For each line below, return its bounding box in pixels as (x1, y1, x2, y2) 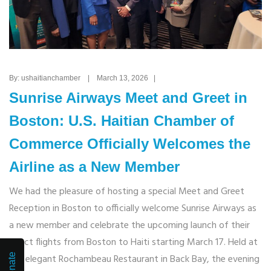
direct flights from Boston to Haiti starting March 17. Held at (9, 235, 258, 251)
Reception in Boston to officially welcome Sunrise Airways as (9, 201, 256, 217)
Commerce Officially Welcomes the (9, 135, 250, 152)
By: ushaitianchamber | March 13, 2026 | (9, 74, 161, 83)
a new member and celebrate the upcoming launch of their (9, 218, 250, 234)
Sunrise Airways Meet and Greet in (9, 90, 247, 106)
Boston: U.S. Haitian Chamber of (9, 113, 234, 129)
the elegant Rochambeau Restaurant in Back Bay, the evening (9, 252, 260, 268)
